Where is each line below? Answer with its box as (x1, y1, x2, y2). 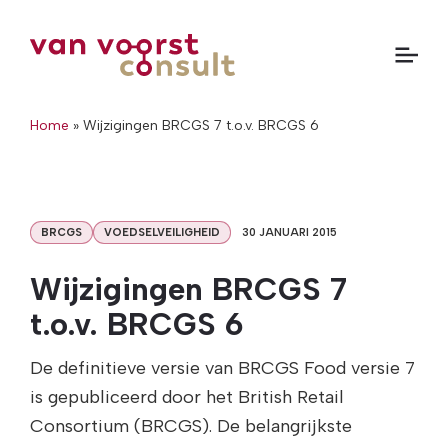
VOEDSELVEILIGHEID (104, 226, 220, 239)
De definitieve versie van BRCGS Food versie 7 (30, 357, 415, 380)
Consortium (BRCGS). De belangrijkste (30, 415, 352, 438)
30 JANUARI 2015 (242, 226, 337, 239)
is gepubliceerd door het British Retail (30, 386, 344, 409)
